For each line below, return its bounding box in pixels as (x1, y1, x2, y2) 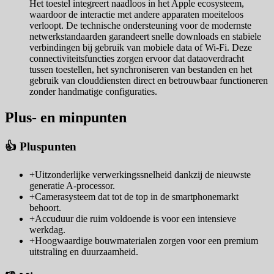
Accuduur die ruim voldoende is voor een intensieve (35, 213, 236, 224)
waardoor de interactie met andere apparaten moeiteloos (29, 9, 243, 20)
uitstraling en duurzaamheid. (29, 246, 138, 257)
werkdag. (29, 224, 65, 235)
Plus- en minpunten (5, 109, 127, 126)
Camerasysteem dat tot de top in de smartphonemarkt (35, 191, 239, 202)
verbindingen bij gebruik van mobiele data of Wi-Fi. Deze (29, 42, 252, 53)
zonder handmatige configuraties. (29, 86, 157, 97)
